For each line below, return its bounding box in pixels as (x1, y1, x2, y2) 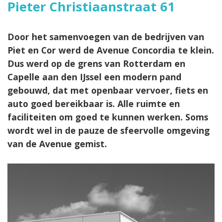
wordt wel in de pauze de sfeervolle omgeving (7, 124, 210, 136)
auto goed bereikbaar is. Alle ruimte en (7, 98, 180, 110)
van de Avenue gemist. (7, 138, 107, 150)
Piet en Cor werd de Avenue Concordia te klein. (7, 44, 214, 56)
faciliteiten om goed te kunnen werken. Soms (7, 111, 208, 123)
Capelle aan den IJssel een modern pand (7, 71, 181, 83)
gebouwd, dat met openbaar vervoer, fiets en (7, 84, 208, 96)
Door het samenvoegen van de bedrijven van (7, 31, 204, 43)
